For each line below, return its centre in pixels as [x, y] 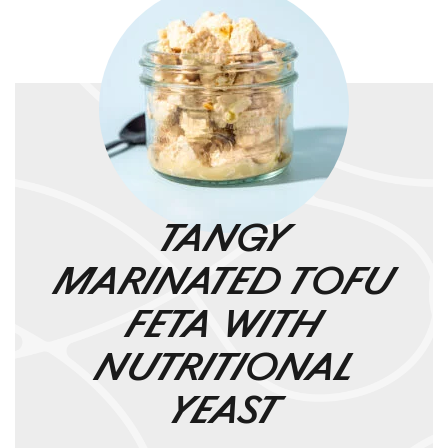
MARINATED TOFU [224, 283]
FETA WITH [224, 326]
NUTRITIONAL [224, 369]
